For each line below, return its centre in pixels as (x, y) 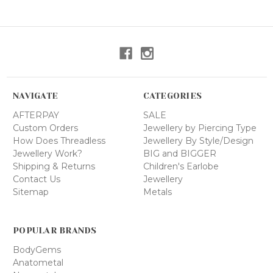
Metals (157, 192)
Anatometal (38, 263)
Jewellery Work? (48, 154)
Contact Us (37, 179)
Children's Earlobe (181, 167)
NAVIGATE (35, 96)
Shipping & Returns (54, 167)
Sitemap (31, 192)
